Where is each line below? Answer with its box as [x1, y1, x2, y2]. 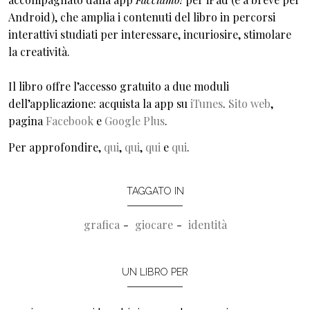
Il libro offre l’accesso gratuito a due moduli [8, 79, 229, 94]
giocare [134, 217, 173, 232]
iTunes [190, 96, 223, 111]
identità [188, 217, 227, 232]
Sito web [228, 96, 271, 111]
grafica [83, 217, 120, 232]
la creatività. [8, 44, 70, 60]
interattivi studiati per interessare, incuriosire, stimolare [8, 27, 291, 42]
